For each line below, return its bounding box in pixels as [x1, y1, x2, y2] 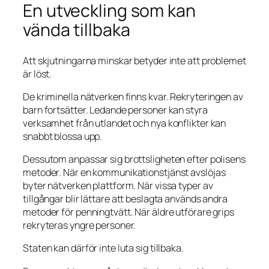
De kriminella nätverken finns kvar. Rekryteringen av [23, 89, 243, 103]
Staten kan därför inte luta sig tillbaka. [23, 241, 184, 255]
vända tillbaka [23, 17, 130, 41]
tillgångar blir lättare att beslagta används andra [23, 192, 228, 205]
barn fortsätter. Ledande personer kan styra [23, 103, 208, 116]
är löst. [23, 67, 52, 80]
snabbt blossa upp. [23, 129, 103, 143]
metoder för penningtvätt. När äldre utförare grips [23, 205, 234, 219]
